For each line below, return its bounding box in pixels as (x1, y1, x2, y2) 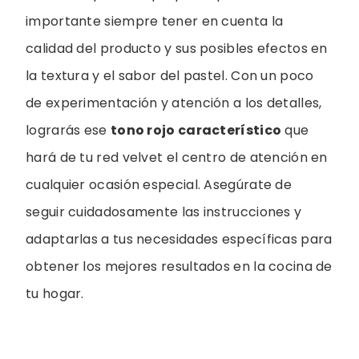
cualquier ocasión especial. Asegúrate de (26, 175, 292, 195)
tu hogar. (26, 284, 84, 304)
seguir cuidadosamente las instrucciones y (26, 203, 302, 222)
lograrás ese (26, 121, 111, 140)
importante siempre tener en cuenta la (26, 12, 284, 31)
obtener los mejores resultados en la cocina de (26, 257, 333, 276)
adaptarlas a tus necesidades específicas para (26, 230, 333, 249)
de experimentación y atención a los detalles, (26, 94, 322, 113)
